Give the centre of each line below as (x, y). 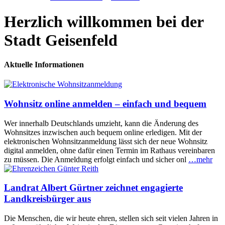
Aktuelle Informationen (44, 64)
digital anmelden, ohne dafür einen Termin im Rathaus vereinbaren (109, 150)
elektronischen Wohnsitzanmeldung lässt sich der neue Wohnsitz (106, 141)
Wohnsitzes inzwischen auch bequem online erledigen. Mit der (103, 132)
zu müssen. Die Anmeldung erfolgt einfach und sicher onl (96, 159)
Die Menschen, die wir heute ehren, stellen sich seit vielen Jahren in (111, 218)
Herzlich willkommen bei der (104, 21)
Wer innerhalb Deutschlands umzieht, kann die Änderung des (101, 123)
